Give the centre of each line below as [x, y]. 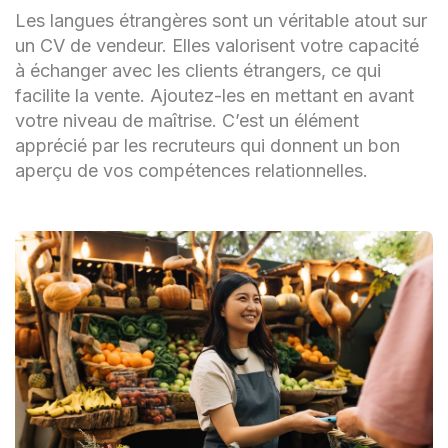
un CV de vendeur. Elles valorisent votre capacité [217, 45]
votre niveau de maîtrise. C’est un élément [187, 120]
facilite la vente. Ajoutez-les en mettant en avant [214, 95]
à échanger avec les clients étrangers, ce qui [198, 70]
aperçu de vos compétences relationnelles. [191, 170]
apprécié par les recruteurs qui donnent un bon [207, 145]
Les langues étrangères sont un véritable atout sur [221, 20]
